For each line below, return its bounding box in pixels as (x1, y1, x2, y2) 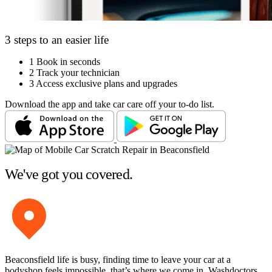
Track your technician (36, 67, 120, 78)
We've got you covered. (5, 166, 133, 183)
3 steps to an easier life (5, 33, 109, 46)
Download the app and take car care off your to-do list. (5, 99, 214, 110)
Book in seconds (36, 56, 100, 67)
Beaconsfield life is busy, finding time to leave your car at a (5, 254, 231, 265)
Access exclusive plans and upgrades (36, 78, 177, 89)
